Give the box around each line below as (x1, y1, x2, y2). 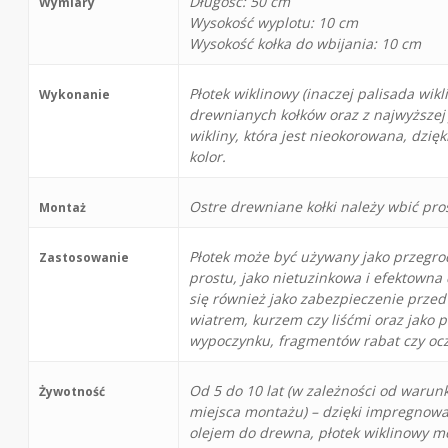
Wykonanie (39, 85, 111, 103)
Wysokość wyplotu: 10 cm (189, 12, 359, 32)
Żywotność (39, 382, 106, 400)
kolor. (189, 146, 227, 166)
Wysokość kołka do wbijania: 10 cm (189, 33, 422, 53)
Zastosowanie (39, 248, 130, 266)
